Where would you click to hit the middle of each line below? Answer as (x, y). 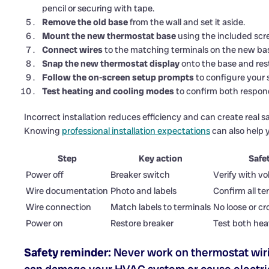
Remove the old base (85, 23)
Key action (161, 159)
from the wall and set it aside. (186, 23)
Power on (44, 224)
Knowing (43, 131)
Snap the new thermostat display (111, 64)
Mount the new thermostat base (109, 36)
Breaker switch (140, 175)
